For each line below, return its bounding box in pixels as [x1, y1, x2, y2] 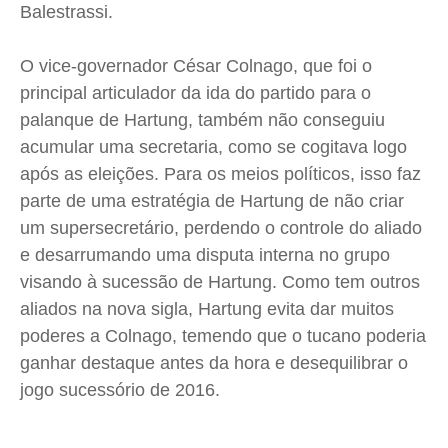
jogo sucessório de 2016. [20, 380, 220, 401]
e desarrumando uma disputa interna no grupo [20, 245, 390, 266]
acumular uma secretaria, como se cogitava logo [20, 137, 407, 158]
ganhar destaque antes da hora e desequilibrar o [20, 353, 408, 374]
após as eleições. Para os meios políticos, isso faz [20, 164, 421, 185]
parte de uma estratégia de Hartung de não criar [20, 191, 404, 212]
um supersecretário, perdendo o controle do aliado [20, 218, 422, 239]
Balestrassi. [20, 2, 118, 23]
